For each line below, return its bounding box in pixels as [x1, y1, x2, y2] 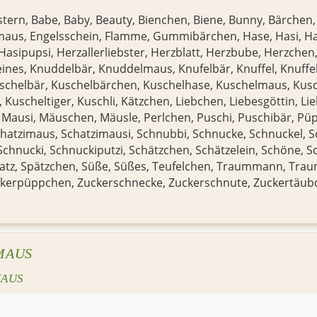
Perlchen [143, 110, 191, 126]
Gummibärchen [152, 28, 237, 45]
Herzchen [263, 45, 315, 61]
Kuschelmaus [215, 77, 287, 93]
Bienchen [138, 12, 188, 28]
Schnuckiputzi [49, 142, 123, 158]
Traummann [216, 158, 283, 175]
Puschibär [237, 110, 292, 126]
